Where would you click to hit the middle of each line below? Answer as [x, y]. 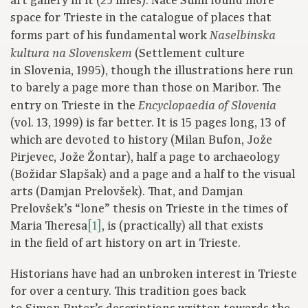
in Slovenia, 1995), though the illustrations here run [152, 71]
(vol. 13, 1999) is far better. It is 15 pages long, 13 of [148, 123]
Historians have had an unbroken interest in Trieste [154, 275]
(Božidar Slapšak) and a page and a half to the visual [153, 175]
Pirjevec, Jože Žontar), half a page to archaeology [145, 158]
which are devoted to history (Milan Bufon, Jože [141, 141]
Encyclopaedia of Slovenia [207, 106]
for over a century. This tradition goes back [128, 292]
